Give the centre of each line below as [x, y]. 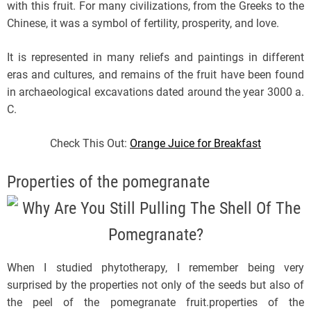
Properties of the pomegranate [108, 182]
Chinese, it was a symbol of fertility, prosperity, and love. [143, 23]
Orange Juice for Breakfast [195, 143]
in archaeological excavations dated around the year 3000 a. [155, 92]
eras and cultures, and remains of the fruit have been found [155, 74]
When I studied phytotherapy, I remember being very [155, 267]
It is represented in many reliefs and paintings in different [155, 57]
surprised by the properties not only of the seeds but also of [155, 285]
